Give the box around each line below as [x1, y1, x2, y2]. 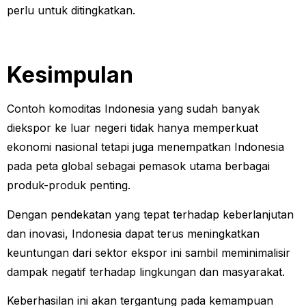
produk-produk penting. [7, 178, 134, 193]
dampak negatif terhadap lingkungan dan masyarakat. [7, 264, 288, 279]
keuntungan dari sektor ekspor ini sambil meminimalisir [7, 245, 290, 260]
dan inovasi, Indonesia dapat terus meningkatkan [7, 226, 260, 240]
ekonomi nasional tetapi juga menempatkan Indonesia [7, 140, 284, 154]
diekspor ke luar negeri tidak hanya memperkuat [7, 121, 258, 135]
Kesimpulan [7, 61, 133, 89]
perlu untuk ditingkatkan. [7, 3, 135, 17]
